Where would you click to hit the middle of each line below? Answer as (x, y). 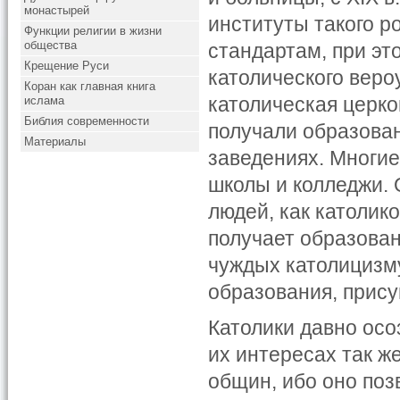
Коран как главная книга (90, 86)
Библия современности (87, 121)
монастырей (57, 10)
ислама (45, 100)
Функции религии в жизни (93, 31)
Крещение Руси (67, 66)
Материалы (55, 142)
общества (51, 45)
